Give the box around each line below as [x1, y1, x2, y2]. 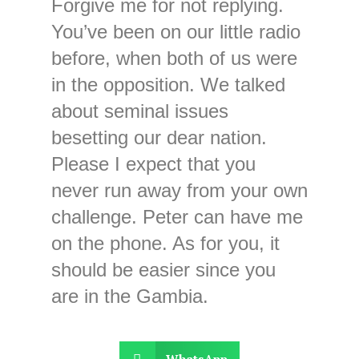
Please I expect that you [50, 152, 256, 175]
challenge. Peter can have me [50, 205, 303, 228]
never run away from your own [50, 179, 308, 201]
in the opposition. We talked [50, 73, 285, 95]
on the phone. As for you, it [50, 232, 280, 254]
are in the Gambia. [50, 284, 214, 307]
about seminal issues [50, 99, 228, 122]
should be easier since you [50, 258, 276, 280]
